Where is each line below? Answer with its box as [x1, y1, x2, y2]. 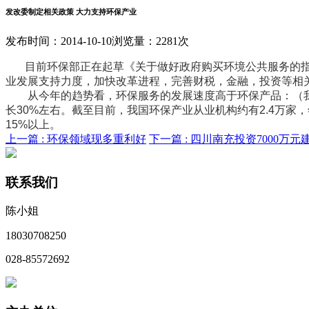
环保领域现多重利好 [47, 132, 146, 145]
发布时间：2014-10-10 [6, 34, 112, 47]
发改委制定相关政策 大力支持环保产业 [6, 7, 137, 16]
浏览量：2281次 [112, 34, 189, 47]
